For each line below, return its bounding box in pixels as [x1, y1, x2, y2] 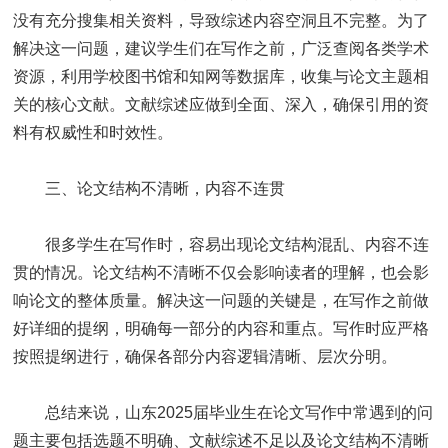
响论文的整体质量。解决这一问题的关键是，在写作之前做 [13, 291, 430, 309]
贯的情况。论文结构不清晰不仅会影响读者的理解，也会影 [13, 263, 430, 281]
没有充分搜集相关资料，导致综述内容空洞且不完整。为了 [13, 11, 430, 29]
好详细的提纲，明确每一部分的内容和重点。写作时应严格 [13, 319, 430, 337]
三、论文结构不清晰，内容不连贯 [45, 179, 286, 197]
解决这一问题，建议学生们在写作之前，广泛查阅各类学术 [13, 39, 430, 57]
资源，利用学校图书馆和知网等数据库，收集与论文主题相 [13, 67, 430, 85]
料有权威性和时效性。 [13, 123, 174, 141]
